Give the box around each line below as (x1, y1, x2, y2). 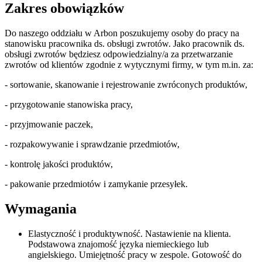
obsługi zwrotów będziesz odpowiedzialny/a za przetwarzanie (5, 49, 233, 59)
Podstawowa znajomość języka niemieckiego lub (28, 239, 209, 249)
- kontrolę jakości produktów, (5, 158, 113, 169)
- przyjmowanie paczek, (5, 119, 93, 129)
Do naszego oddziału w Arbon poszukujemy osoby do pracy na (5, 27, 239, 38)
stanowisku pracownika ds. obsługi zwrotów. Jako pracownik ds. (5, 38, 244, 49)
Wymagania (5, 201, 77, 216)
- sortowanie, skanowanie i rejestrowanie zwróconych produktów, (5, 79, 247, 89)
